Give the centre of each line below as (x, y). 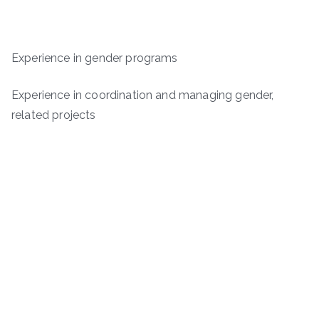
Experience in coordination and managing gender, (143, 95)
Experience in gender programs (95, 58)
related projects (54, 115)
